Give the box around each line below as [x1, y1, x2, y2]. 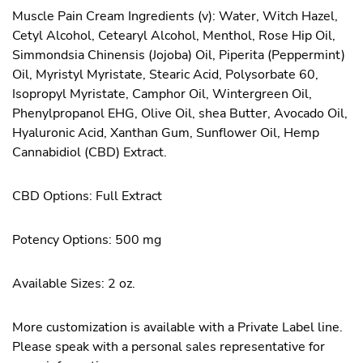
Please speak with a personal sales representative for [12, 338, 325, 356]
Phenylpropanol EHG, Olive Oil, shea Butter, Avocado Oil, [12, 105, 348, 122]
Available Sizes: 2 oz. [12, 275, 135, 293]
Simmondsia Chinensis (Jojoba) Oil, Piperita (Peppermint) [12, 46, 345, 64]
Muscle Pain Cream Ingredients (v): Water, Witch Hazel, [12, 7, 338, 25]
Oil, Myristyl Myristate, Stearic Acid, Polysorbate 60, [12, 66, 318, 83]
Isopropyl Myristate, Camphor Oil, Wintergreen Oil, [12, 85, 312, 103]
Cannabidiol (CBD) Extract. [12, 143, 167, 161]
